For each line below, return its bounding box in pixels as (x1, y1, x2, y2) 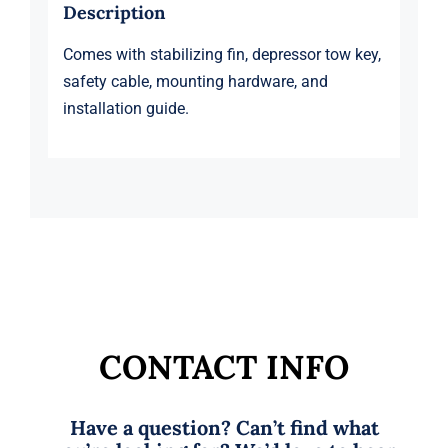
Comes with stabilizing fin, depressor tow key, (62, 45, 381, 65)
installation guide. (62, 99, 189, 119)
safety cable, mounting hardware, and (62, 72, 328, 92)
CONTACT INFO (99, 345, 349, 388)
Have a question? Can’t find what (69, 414, 379, 440)
